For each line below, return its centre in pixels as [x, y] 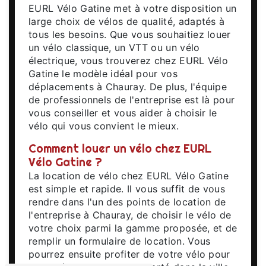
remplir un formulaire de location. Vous [120, 241]
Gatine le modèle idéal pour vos [103, 73]
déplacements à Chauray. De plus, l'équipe [128, 86]
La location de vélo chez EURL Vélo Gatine [129, 175]
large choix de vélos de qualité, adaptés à [127, 21]
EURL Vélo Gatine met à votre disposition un [133, 8]
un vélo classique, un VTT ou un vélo [114, 47]
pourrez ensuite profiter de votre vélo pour [129, 254]
